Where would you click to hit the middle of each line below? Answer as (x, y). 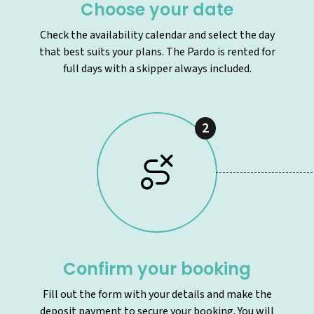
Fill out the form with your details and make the (157, 294)
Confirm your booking (157, 268)
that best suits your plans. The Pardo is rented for (157, 52)
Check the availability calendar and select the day (157, 35)
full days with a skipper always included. (157, 68)
